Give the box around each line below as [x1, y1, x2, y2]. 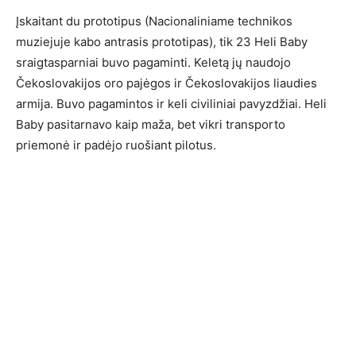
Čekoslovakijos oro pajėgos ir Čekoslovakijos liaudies [16, 75, 317, 91]
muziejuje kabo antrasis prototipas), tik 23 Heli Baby [16, 34, 308, 49]
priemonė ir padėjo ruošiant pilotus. [16, 137, 216, 153]
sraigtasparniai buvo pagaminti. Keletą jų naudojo [16, 55, 291, 70]
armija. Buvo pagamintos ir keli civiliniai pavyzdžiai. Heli [16, 96, 327, 111]
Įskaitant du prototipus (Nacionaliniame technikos [16, 14, 292, 29]
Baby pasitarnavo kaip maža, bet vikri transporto [16, 117, 285, 132]
